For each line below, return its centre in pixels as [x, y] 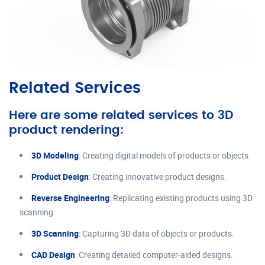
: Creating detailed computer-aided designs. [154, 255]
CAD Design [53, 255]
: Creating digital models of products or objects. [165, 156]
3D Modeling [55, 156]
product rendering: [66, 130]
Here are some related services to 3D [121, 116]
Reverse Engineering [70, 198]
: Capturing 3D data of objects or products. [156, 234]
